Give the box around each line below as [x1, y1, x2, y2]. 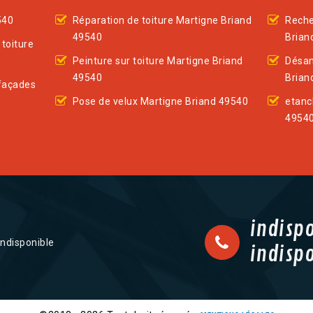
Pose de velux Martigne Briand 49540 [72, 96, 249, 108]
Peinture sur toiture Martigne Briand [72, 55, 243, 67]
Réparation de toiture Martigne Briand [72, 15, 252, 27]
